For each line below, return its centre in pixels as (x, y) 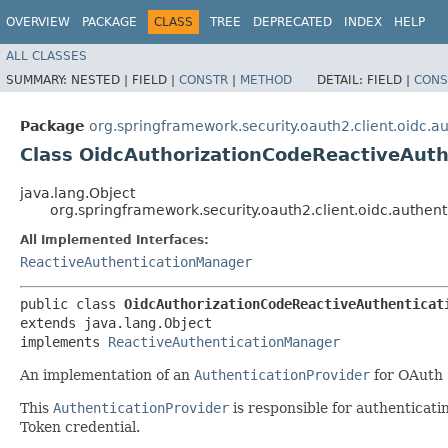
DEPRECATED (292, 22)
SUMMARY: (38, 79)
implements (64, 341)
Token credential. (80, 426)
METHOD (266, 79)
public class (72, 303)
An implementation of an (107, 374)
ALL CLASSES (46, 55)
